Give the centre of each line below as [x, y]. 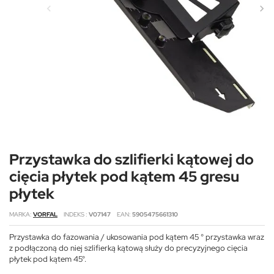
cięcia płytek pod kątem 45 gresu [124, 176]
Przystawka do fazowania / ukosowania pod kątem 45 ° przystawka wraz [137, 237]
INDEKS [75, 214]
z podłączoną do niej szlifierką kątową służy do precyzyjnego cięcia [128, 248]
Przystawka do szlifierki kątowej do [131, 159]
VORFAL [45, 214]
